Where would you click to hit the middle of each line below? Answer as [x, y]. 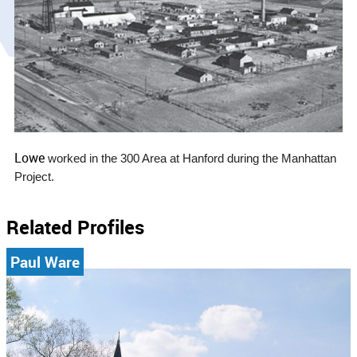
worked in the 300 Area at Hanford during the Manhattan [192, 159]
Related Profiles [75, 228]
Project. [34, 177]
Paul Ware [45, 262]
